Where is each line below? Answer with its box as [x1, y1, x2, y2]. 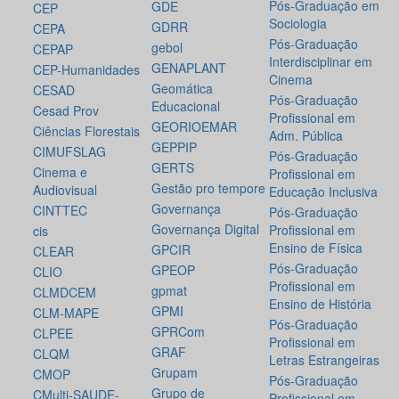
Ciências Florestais [33, 122, 140, 141]
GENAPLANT [151, 59, 226, 77]
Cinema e [33, 163, 87, 182]
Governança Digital [151, 220, 259, 239]
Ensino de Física [269, 239, 363, 257]
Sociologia [269, 14, 328, 33]
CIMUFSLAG [33, 142, 106, 161]
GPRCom [151, 322, 205, 341]
